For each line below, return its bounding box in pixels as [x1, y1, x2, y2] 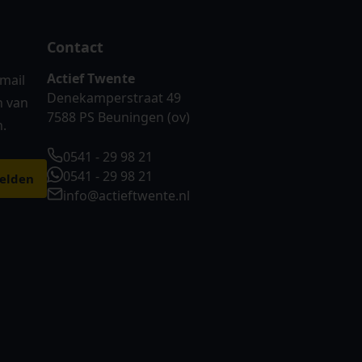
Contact [46, 37, 103, 57]
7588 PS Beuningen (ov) [46, 108, 190, 126]
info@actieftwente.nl [62, 187, 190, 204]
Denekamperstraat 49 [46, 89, 181, 107]
